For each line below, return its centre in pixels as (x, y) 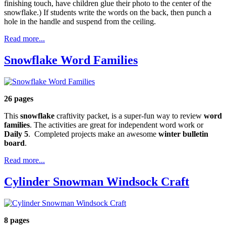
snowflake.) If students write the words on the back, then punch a (108, 12)
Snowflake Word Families (71, 60)
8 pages (17, 220)
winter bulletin (183, 134)
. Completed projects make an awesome (93, 134)
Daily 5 (16, 134)
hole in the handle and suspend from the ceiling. (80, 21)
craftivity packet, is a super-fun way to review (129, 116)
